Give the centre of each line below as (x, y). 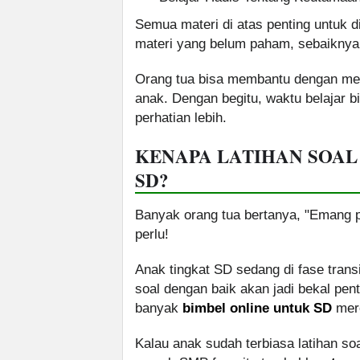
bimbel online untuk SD (257, 309)
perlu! (152, 235)
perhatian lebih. (181, 118)
